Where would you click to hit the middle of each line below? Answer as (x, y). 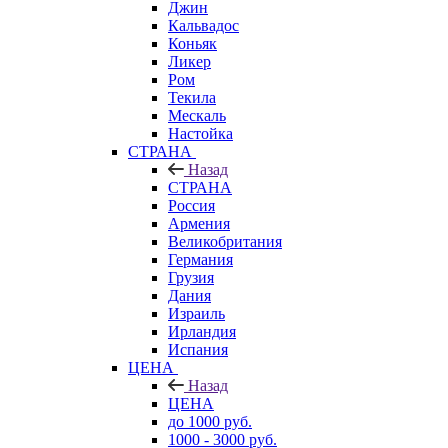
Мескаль (197, 115)
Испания (198, 349)
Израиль (196, 313)
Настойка (200, 133)
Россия (191, 205)
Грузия (191, 277)
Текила (192, 97)
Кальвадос (203, 25)
